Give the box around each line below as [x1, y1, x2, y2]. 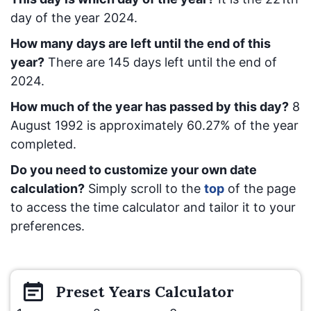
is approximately [83, 118, 187, 133]
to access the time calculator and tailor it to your [10, 200, 296, 215]
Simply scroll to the [88, 181, 201, 196]
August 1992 [10, 118, 83, 133]
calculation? [10, 181, 85, 196]
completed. [10, 137, 76, 151]
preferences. [10, 219, 85, 233]
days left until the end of [130, 55, 277, 69]
